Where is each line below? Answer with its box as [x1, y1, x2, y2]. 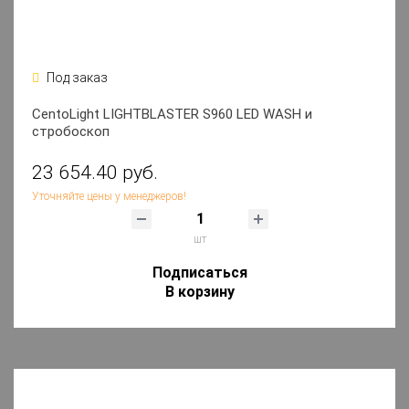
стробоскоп [32, 123, 110, 141]
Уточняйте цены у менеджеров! [32, 190, 186, 204]
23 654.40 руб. [32, 162, 158, 184]
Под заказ [44, 70, 108, 86]
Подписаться [152, 264, 247, 282]
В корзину [165, 283, 235, 301]
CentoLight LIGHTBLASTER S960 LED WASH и [32, 106, 312, 123]
